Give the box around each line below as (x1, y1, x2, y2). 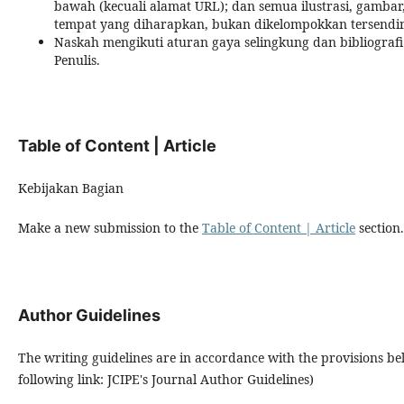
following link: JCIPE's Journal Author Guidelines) (17, 370, 325, 388)
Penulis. (53, 50, 100, 69)
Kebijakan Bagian (17, 179, 124, 197)
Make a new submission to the (17, 218, 202, 236)
